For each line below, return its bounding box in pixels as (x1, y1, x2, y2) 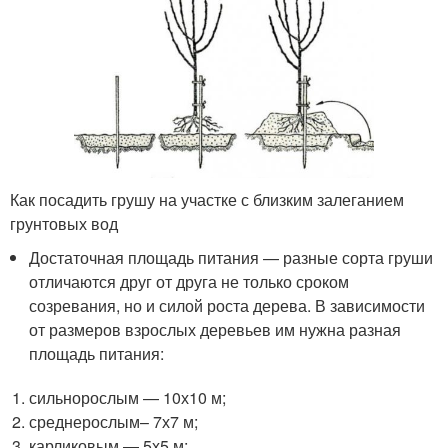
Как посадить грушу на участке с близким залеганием (10, 187, 404, 211)
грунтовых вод (10, 211, 118, 235)
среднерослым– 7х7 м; (29, 409, 199, 433)
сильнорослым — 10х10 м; (29, 385, 227, 409)
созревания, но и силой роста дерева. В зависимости (29, 293, 426, 317)
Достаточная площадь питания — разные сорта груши (29, 245, 434, 269)
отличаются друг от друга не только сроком (29, 269, 350, 293)
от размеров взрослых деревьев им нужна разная (29, 317, 402, 341)
